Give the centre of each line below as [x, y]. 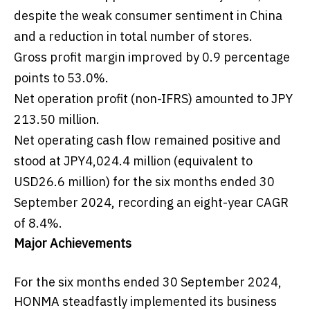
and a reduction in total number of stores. [133, 37]
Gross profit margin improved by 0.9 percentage [152, 57]
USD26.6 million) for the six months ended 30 [144, 182]
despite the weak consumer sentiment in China [148, 16]
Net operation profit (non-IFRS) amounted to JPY [153, 99]
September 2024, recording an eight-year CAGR [151, 203]
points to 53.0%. [61, 78]
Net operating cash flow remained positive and [147, 140]
